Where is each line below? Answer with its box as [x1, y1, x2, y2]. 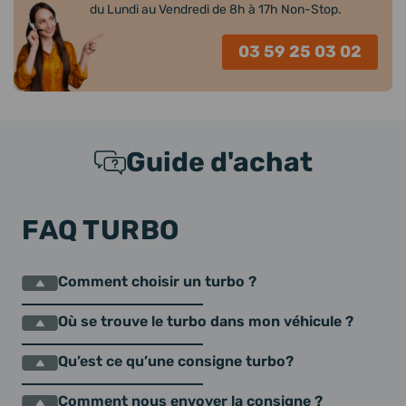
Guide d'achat [125, 145, 313, 179]
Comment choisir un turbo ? [58, 272, 256, 291]
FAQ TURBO [22, 213, 179, 247]
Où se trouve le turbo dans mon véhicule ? [58, 312, 353, 331]
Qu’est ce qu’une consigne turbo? [58, 352, 294, 371]
